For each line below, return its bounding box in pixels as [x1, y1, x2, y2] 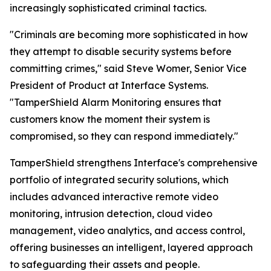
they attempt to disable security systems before [10, 45, 232, 57]
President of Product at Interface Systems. [10, 79, 208, 91]
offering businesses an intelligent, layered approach [10, 241, 253, 253]
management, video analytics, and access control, [10, 224, 245, 237]
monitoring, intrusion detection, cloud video [10, 207, 212, 220]
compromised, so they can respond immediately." [10, 130, 238, 142]
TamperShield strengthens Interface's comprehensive [10, 157, 258, 169]
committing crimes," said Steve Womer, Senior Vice [10, 62, 247, 74]
